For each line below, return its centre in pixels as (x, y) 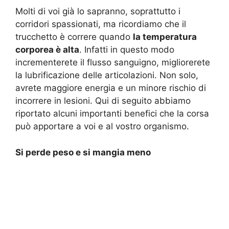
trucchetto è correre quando (74, 37)
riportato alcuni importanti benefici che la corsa (112, 114)
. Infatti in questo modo (127, 50)
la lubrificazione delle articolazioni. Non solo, (107, 75)
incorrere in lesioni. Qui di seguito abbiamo (103, 101)
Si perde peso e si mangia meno (83, 152)
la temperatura (165, 37)
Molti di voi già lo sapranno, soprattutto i (98, 12)
